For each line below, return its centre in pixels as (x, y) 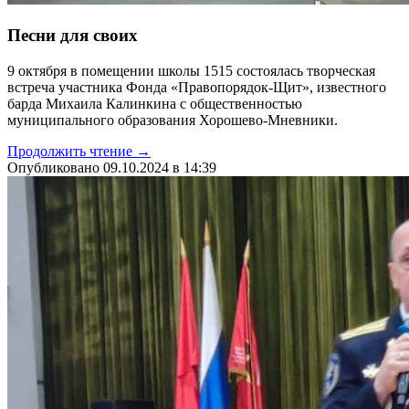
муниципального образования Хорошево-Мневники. (173, 120)
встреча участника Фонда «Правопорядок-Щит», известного (197, 87)
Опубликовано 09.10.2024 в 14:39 (112, 167)
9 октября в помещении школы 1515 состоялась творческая (191, 70)
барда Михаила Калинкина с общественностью (155, 103)
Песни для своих (73, 35)
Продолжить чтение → (79, 151)
